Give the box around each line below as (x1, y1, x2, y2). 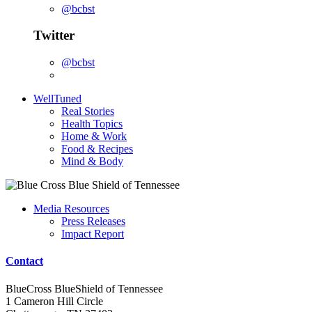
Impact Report (61, 227, 124, 240)
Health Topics (61, 117, 123, 130)
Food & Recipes (61, 142, 133, 155)
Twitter (33, 28, 75, 43)
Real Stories (61, 104, 114, 117)
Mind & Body (61, 155, 123, 167)
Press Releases (61, 214, 125, 227)
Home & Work (61, 130, 127, 142)
